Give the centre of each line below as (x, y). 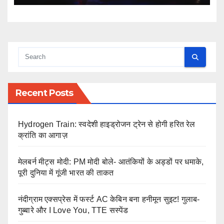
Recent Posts (44, 93)
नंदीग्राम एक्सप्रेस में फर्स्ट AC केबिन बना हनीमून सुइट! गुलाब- (109, 199)
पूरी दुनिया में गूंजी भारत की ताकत (66, 173)
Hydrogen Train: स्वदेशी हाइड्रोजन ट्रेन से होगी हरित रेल (107, 124)
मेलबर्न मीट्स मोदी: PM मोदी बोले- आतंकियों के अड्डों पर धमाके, (111, 162)
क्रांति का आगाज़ (43, 135)
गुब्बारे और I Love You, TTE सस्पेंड (73, 210)
